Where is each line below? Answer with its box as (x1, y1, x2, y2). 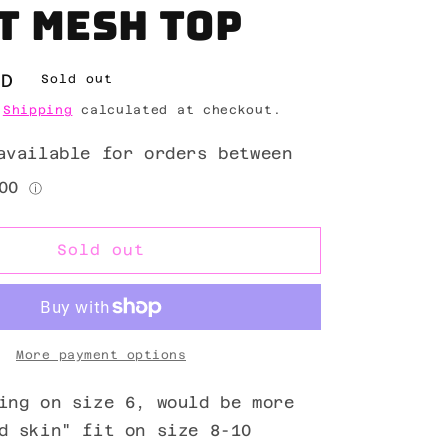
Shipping (2, 102, 73, 117)
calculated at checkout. (72, 102, 282, 117)
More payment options (16, 347, 186, 362)
